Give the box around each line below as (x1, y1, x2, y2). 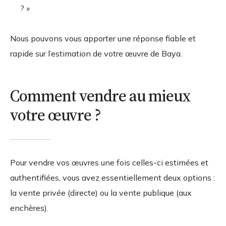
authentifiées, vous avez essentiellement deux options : (10, 172, 215, 183)
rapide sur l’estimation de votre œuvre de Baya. (10, 48, 182, 59)
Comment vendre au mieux (10, 84, 191, 107)
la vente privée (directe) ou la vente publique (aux (10, 187, 192, 198)
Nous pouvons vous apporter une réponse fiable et (10, 33, 196, 43)
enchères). (10, 202, 48, 213)
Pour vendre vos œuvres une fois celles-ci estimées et (10, 157, 208, 167)
